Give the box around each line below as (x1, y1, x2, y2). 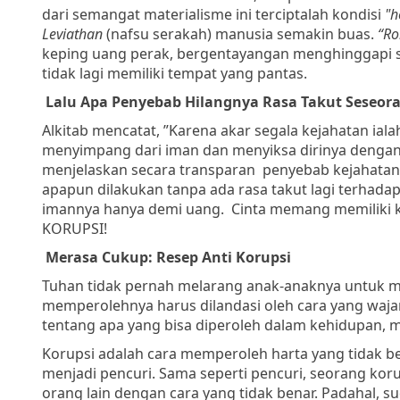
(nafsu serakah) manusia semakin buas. (103, 23, 378, 44)
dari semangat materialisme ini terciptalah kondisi (42, 4, 385, 24)
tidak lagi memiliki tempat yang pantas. (42, 62, 307, 83)
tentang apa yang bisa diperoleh (42, 314, 264, 335)
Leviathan (42, 23, 103, 44)
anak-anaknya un (246, 275, 362, 296)
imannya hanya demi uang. (42, 198, 224, 219)
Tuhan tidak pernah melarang (42, 275, 246, 296)
